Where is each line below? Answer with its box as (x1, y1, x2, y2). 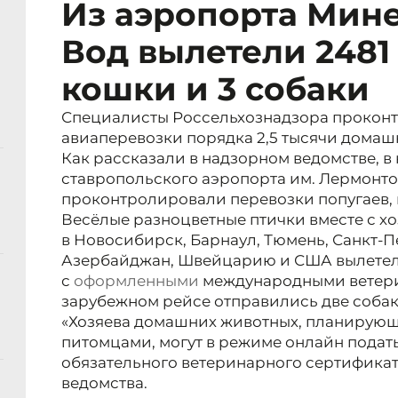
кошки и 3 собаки (61, 69, 370, 109)
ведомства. (61, 374, 147, 393)
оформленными (74, 272, 199, 291)
